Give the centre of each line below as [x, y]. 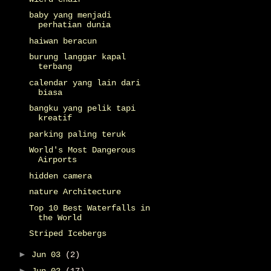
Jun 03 [48, 254]
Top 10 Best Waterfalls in [89, 208]
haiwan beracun [63, 41]
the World [60, 217]
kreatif [55, 118]
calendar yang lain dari [84, 83]
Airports [57, 160]
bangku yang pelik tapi [82, 109]
